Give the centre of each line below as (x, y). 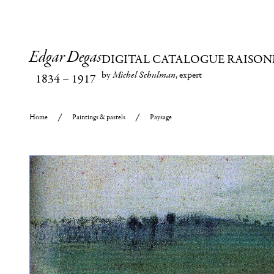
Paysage (161, 117)
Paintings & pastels (99, 117)
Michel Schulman (144, 75)
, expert (189, 74)
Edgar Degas (65, 57)
